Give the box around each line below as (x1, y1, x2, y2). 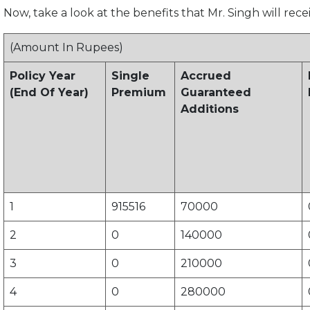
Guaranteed (181, 86, 251, 100)
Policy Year (10, 69, 75, 83)
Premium (111, 86, 166, 100)
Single (111, 69, 149, 83)
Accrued (181, 69, 231, 83)
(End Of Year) (10, 86, 89, 100)
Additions (181, 102, 239, 116)
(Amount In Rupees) (10, 41, 123, 55)
